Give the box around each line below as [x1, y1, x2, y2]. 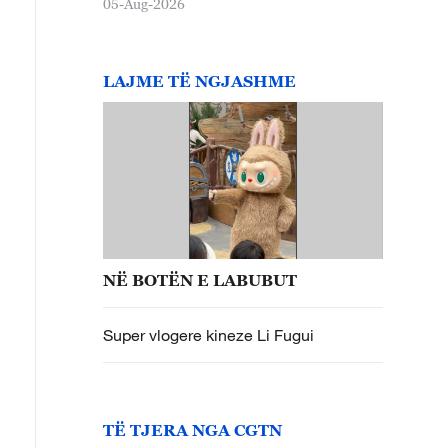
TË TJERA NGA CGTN [103, 420, 282, 439]
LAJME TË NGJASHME [103, 71, 296, 90]
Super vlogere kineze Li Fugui [103, 324, 318, 345]
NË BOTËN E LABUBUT [103, 270, 297, 289]
